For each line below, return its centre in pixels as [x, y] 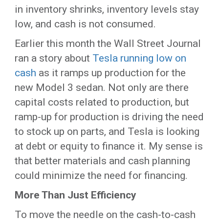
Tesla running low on [139, 58]
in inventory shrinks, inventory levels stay [107, 9]
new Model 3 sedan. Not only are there [102, 88]
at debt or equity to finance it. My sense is [109, 146]
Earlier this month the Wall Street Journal [108, 44]
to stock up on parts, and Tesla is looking [107, 131]
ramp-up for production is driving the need [109, 117]
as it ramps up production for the [111, 73]
